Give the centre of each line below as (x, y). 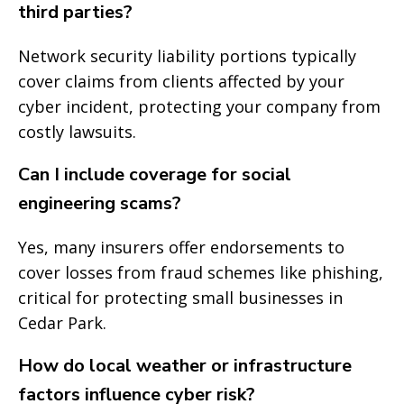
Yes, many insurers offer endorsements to (181, 247)
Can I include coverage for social (155, 174)
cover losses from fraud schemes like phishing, (201, 272)
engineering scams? (100, 203)
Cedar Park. (62, 323)
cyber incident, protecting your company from (199, 106)
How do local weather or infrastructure (185, 366)
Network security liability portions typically (187, 56)
